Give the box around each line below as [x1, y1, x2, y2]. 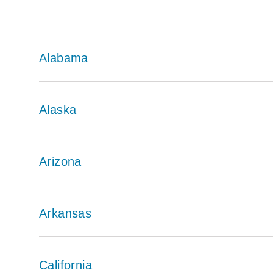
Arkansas [39, 206, 92, 220]
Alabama [39, 51, 88, 65]
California [39, 258, 92, 272]
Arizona [39, 154, 82, 168]
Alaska [39, 102, 77, 116]
